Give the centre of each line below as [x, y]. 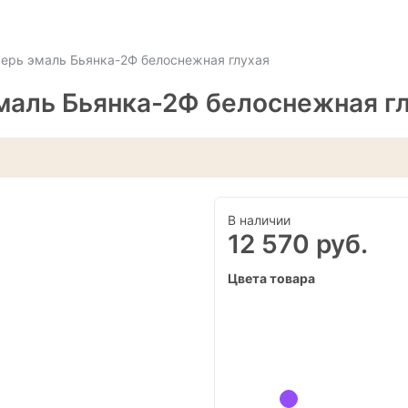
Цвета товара [271, 278]
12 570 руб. [297, 244]
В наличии [259, 219]
